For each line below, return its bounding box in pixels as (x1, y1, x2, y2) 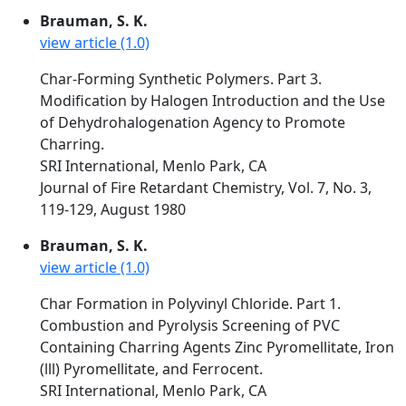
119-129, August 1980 (40, 199, 186, 219)
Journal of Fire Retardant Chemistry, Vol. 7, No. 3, (40, 178, 372, 198)
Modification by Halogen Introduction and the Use (40, 91, 385, 111)
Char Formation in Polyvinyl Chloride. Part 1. (40, 294, 341, 314)
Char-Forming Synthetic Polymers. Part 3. (40, 69, 322, 89)
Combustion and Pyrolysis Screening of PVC (40, 315, 340, 335)
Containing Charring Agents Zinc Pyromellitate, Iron (40, 337, 394, 357)
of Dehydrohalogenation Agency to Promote (40, 112, 345, 132)
